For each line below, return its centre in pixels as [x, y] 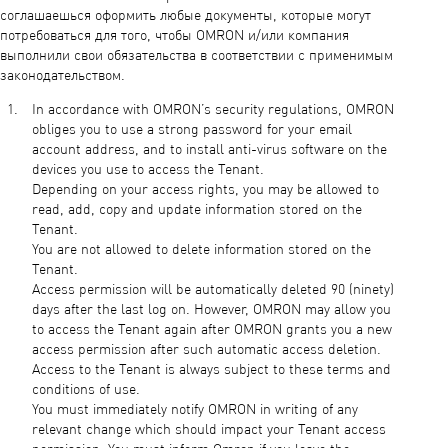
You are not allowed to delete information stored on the [201, 250]
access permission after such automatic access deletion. [206, 350]
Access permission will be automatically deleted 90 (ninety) [213, 290]
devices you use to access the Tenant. [148, 170]
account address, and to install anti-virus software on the [209, 150]
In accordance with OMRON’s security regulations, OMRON [213, 110]
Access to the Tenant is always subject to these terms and [211, 370]
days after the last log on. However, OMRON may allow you [211, 310]
